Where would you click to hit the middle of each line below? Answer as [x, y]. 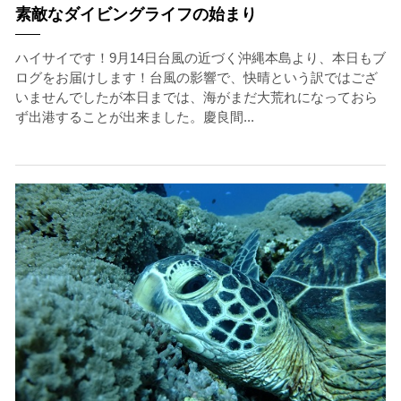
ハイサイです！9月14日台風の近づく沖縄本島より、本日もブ [200, 58]
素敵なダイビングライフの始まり [136, 14]
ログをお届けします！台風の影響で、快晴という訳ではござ [196, 77]
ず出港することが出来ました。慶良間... [134, 117]
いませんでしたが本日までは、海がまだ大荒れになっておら [196, 97]
